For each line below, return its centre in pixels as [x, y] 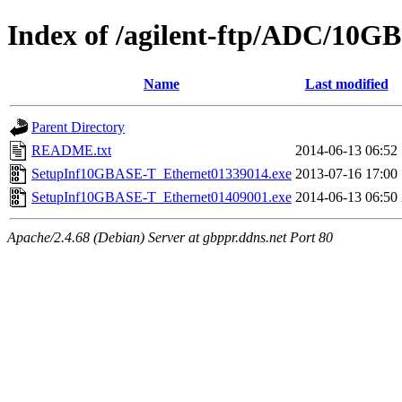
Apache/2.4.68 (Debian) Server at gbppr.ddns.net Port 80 [170, 237]
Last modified [346, 83]
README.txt [71, 150]
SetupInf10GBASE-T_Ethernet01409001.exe [162, 197]
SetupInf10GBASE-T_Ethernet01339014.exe [162, 173]
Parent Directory [78, 127]
